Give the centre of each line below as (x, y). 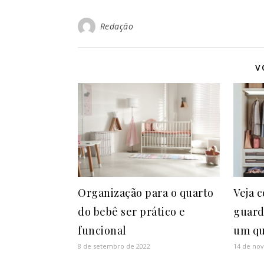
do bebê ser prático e (132, 212)
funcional (102, 231)
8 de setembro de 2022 (114, 246)
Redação (116, 26)
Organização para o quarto (146, 193)
